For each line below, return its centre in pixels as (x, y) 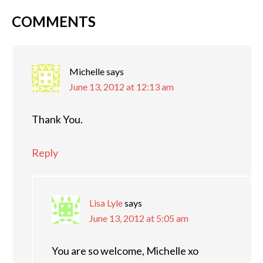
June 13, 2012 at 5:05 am (139, 218)
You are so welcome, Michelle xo (125, 251)
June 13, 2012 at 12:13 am (122, 87)
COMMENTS (54, 21)
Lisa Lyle (106, 203)
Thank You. (57, 119)
